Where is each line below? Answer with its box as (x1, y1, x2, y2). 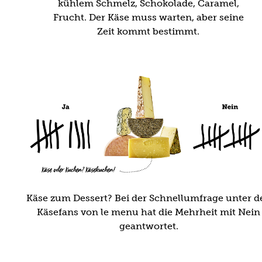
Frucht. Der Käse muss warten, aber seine (53, 12, 244, 23)
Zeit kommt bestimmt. (97, 26, 200, 37)
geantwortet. (119, 220, 178, 232)
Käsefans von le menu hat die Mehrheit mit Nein (37, 206, 260, 218)
